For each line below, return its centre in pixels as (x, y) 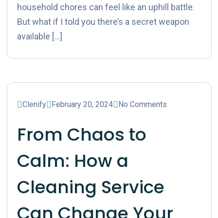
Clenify (34, 104)
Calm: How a (73, 161)
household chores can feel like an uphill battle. (106, 7)
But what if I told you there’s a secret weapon (103, 22)
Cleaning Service (91, 187)
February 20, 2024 (82, 104)
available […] (39, 36)
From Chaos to (82, 135)
